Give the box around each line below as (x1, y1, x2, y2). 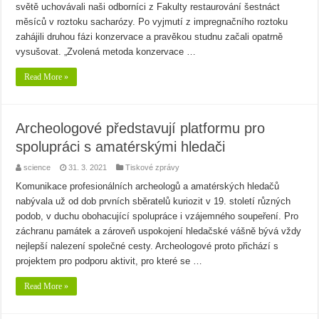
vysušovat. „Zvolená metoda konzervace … (16, 46, 197, 58)
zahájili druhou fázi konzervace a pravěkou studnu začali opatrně (16, 31, 283, 43)
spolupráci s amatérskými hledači (16, 139, 226, 155)
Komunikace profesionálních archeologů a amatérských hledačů (16, 181, 280, 192)
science (23, 163, 51, 172)
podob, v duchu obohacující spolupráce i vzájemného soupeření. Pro (16, 211, 299, 222)
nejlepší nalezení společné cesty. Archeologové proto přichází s (16, 241, 279, 252)
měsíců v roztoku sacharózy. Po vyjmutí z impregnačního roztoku (16, 16, 288, 28)
